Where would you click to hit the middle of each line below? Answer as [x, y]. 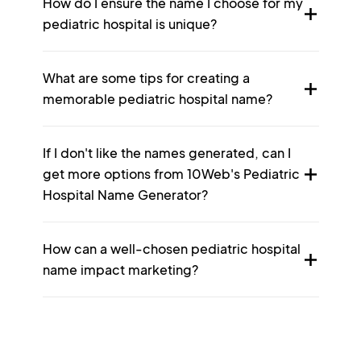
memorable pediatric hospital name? [157, 99]
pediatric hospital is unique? [129, 24]
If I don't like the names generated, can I [166, 153]
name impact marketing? [120, 270]
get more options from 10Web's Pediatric [171, 174]
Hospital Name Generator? [125, 195]
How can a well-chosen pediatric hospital [171, 249]
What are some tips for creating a [146, 78]
